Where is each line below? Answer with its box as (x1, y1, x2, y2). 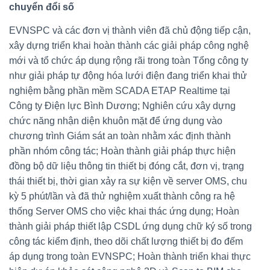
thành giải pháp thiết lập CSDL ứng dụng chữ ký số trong (9, 221, 252, 231)
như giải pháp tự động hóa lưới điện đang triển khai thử (9, 70, 247, 81)
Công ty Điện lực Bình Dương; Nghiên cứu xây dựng (9, 100, 236, 111)
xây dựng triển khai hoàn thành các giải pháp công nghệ (9, 40, 249, 51)
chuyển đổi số (9, 1, 74, 12)
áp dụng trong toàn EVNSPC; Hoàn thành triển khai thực (9, 251, 251, 262)
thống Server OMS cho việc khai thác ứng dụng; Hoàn (9, 206, 239, 216)
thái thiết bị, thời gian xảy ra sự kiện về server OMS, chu (9, 175, 247, 186)
